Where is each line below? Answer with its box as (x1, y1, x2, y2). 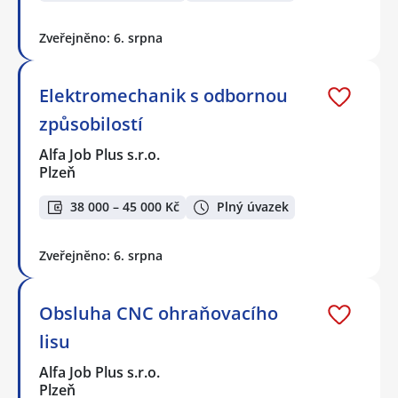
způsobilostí (39, 112, 143, 137)
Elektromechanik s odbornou (39, 84, 288, 108)
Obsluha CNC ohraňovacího (39, 300, 278, 325)
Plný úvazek (217, 198, 289, 216)
